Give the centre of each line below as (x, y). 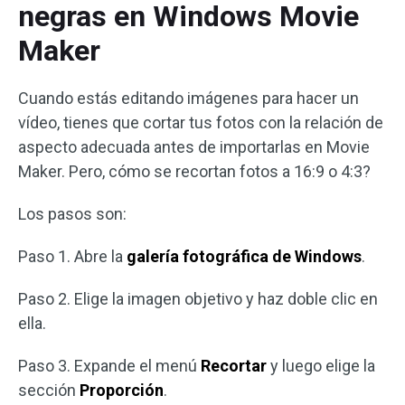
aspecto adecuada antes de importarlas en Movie (194, 146)
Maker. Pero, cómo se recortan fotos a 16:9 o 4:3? (194, 171)
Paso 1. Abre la (72, 256)
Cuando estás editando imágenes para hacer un (188, 98)
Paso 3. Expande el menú (109, 365)
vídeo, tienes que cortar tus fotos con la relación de (201, 122)
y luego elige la (323, 365)
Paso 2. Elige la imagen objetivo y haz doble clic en (198, 298)
